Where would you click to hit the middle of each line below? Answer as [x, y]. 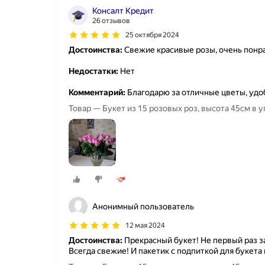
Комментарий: [97, 92]
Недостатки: [93, 71]
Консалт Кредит [123, 10]
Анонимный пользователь [143, 207]
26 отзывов [111, 20]
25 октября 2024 [152, 35]
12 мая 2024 [145, 226]
